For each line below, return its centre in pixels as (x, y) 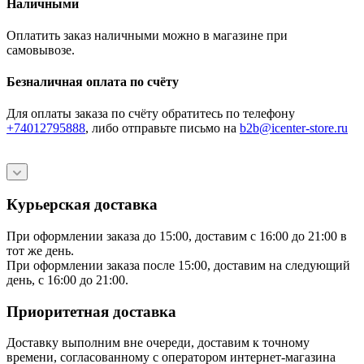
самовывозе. (41, 50)
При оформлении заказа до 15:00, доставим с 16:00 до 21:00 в (177, 236)
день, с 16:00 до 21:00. (67, 279)
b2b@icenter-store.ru (294, 128)
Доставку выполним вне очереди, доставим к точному (158, 343)
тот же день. (40, 250)
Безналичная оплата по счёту (93, 82)
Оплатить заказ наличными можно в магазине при (147, 35)
